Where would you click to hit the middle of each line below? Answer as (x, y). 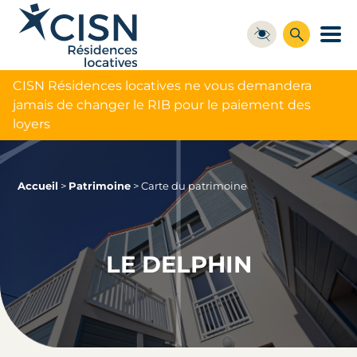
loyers (31, 124)
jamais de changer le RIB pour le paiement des (162, 104)
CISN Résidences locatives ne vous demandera (162, 85)
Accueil (38, 186)
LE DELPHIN (178, 265)
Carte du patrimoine (194, 186)
